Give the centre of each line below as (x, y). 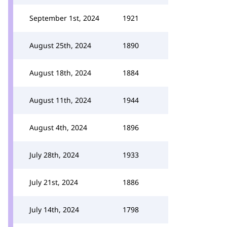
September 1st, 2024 (64, 18)
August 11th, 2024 (60, 100)
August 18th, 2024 (60, 73)
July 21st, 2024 (54, 182)
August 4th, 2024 (58, 127)
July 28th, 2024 (54, 155)
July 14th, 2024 (54, 210)
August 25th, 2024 (60, 45)
